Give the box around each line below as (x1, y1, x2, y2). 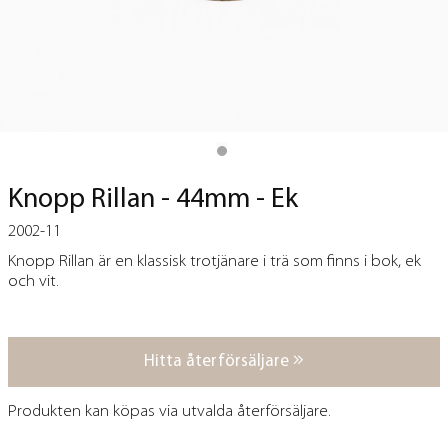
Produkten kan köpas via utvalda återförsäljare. (8, 403, 331, 421)
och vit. (8, 273, 59, 291)
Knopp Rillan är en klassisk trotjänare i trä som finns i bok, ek (8, 253, 421, 271)
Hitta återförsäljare (144, 353, 293, 371)
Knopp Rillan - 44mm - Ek (8, 186, 298, 215)
